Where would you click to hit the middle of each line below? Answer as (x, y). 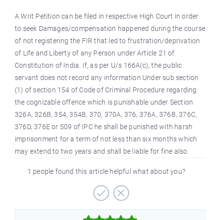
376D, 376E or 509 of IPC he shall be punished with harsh (104, 127)
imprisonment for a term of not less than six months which (106, 139)
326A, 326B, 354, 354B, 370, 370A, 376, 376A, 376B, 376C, (106, 114)
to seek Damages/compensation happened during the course (110, 28)
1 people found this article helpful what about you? (106, 171)
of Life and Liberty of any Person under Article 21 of (95, 53)
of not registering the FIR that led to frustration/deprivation (108, 41)
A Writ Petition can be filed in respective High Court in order (107, 16)
